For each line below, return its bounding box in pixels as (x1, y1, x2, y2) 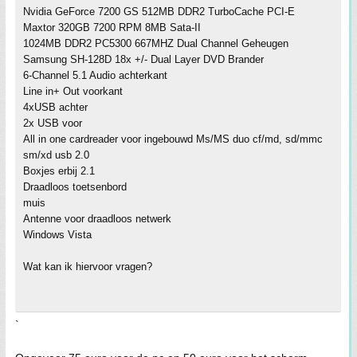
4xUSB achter (23, 101, 88, 113)
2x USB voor (23, 117, 82, 129)
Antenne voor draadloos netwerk (23, 213, 171, 225)
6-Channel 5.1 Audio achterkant (23, 69, 167, 81)
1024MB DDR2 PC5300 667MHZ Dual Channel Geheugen (23, 37, 288, 49)
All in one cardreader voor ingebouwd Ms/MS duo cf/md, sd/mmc (23, 133, 323, 145)
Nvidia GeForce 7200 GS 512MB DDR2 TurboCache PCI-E (23, 6, 295, 18)
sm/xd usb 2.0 (23, 149, 89, 161)
